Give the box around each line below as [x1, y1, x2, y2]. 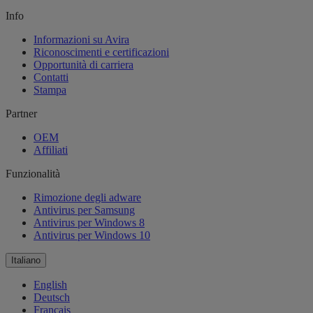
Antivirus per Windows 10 [34, 229, 150, 242]
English [34, 279, 67, 291]
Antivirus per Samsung [34, 204, 135, 217]
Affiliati [34, 144, 68, 156]
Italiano [11, 255, 41, 266]
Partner [6, 108, 37, 120]
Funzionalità [6, 168, 60, 180]
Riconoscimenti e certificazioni [34, 46, 169, 59]
